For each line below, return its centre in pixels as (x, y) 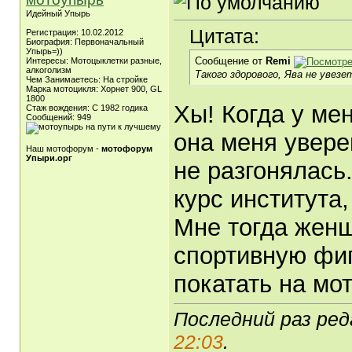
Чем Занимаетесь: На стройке (87, 79)
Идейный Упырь (58, 13)
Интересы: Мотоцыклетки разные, (94, 60)
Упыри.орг (49, 158)
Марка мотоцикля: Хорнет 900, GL (94, 89)
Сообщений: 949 (59, 117)
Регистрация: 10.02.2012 (75, 32)
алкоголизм (49, 70)
